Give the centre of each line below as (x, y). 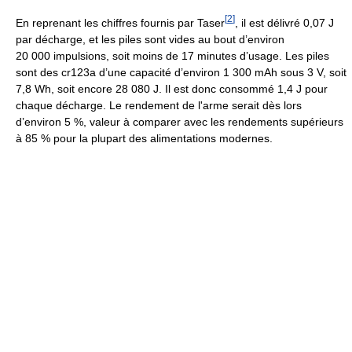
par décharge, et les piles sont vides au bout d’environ (150, 39)
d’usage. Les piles (283, 55)
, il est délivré (269, 22)
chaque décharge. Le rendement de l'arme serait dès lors (159, 105)
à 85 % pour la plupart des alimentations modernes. (144, 138)
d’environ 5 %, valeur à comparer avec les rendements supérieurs (180, 121)
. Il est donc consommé (218, 88)
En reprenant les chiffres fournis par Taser (120, 22)
